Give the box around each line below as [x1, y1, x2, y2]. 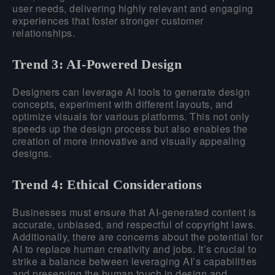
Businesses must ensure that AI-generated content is [12, 204, 257, 219]
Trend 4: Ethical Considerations [12, 176, 202, 192]
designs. [12, 145, 52, 160]
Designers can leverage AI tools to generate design [12, 84, 250, 99]
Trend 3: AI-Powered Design [12, 56, 182, 72]
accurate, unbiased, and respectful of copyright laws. [12, 217, 256, 231]
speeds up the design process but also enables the [12, 121, 248, 136]
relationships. [12, 25, 75, 40]
